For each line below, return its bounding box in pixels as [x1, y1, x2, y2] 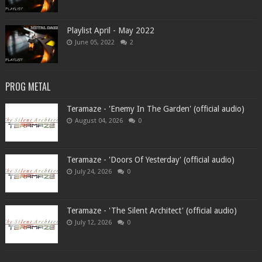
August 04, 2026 [74, 117, 123, 125]
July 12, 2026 [74, 219, 112, 227]
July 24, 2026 [74, 168, 112, 176]
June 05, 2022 [74, 39, 115, 47]
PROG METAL [5, 80, 50, 94]
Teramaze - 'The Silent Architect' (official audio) [66, 206, 237, 216]
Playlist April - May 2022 [66, 26, 154, 36]
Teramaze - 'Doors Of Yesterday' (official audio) [66, 155, 235, 165]
